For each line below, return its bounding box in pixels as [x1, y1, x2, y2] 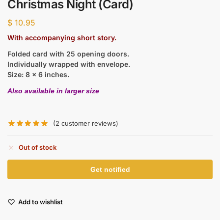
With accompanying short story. [7, 33, 116, 42]
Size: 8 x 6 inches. [7, 70, 69, 79]
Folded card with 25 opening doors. [7, 49, 129, 58]
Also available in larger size [7, 86, 99, 95]
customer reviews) [59, 119, 119, 127]
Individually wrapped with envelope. [7, 59, 130, 68]
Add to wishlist [18, 198, 63, 206]
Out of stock [19, 143, 56, 152]
